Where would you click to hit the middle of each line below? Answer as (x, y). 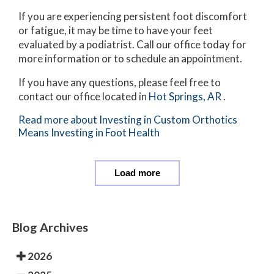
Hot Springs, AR (185, 96)
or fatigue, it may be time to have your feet (116, 30)
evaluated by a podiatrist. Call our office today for (132, 44)
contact (37, 96)
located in (124, 96)
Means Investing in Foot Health (89, 132)
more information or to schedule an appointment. (130, 58)
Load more (137, 172)
